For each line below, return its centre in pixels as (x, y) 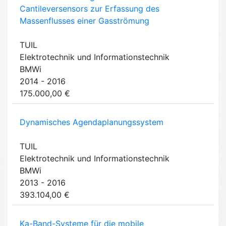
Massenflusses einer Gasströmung (84, 21)
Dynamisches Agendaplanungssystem (92, 122)
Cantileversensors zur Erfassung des (90, 9)
